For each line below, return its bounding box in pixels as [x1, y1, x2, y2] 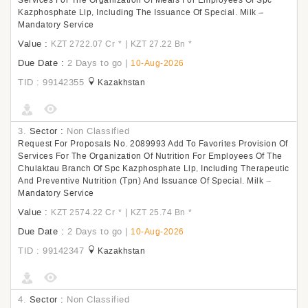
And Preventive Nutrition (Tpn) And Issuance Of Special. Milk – [18, 175, 271, 186]
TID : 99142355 [18, 76, 84, 88]
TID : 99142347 [18, 245, 84, 256]
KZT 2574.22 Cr [51, 207, 115, 218]
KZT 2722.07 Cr [51, 38, 115, 49]
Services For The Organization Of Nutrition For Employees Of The [18, 151, 283, 162]
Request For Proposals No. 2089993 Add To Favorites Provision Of [18, 138, 288, 149]
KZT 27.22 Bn [130, 38, 186, 49]
